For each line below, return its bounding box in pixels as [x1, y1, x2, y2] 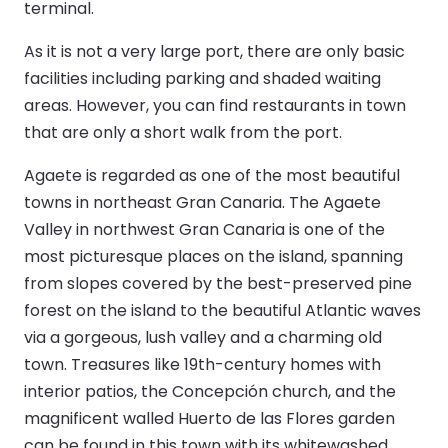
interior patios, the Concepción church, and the [24, 379, 396, 403]
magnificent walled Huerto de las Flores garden [24, 406, 395, 430]
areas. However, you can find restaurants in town [24, 93, 406, 117]
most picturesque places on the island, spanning [24, 244, 403, 268]
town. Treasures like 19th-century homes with [24, 352, 381, 376]
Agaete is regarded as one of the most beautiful [24, 163, 400, 187]
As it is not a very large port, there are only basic [24, 39, 405, 63]
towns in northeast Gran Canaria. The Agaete [24, 190, 381, 214]
